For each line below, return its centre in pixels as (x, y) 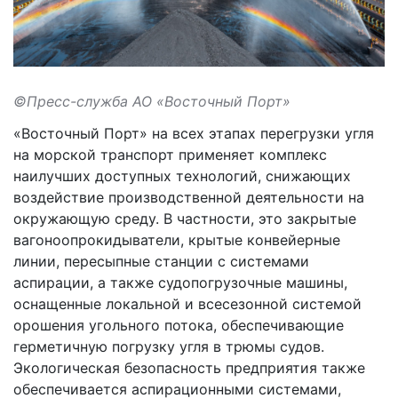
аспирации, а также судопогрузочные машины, (180, 282)
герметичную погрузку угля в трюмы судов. (169, 346)
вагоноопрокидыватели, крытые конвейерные (177, 239)
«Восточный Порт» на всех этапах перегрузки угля (194, 133)
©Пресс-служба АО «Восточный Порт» (152, 101)
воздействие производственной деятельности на (189, 197)
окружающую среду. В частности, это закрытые (185, 218)
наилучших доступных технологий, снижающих (182, 175)
